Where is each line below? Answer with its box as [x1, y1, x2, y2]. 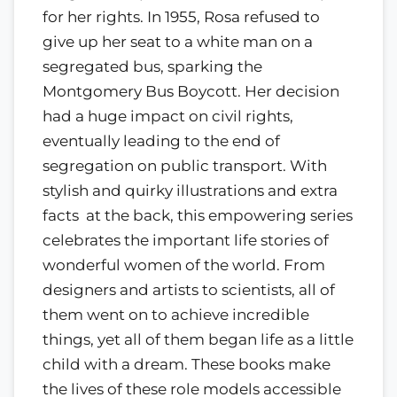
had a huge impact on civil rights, [43, 106, 293, 125]
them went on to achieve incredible [43, 305, 309, 323]
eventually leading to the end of [43, 131, 280, 150]
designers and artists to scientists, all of [43, 280, 335, 299]
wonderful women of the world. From [43, 255, 325, 274]
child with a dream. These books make [43, 354, 331, 373]
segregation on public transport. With [43, 156, 327, 175]
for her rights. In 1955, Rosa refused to [43, 7, 320, 26]
